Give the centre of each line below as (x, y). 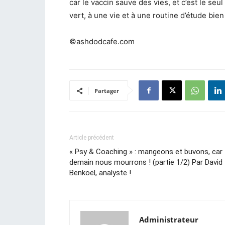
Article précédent (92, 138)
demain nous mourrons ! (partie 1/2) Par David (146, 162)
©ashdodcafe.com (102, 42)
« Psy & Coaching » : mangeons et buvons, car (146, 152)
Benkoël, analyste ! (100, 173)
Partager (107, 91)
